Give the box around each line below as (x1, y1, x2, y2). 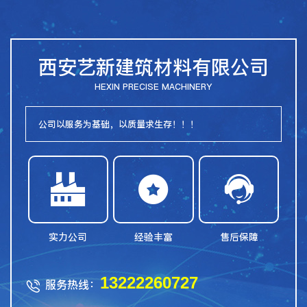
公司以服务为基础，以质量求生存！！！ (38, 118, 199, 131)
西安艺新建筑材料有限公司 (38, 53, 269, 82)
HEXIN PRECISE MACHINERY (95, 81, 212, 93)
